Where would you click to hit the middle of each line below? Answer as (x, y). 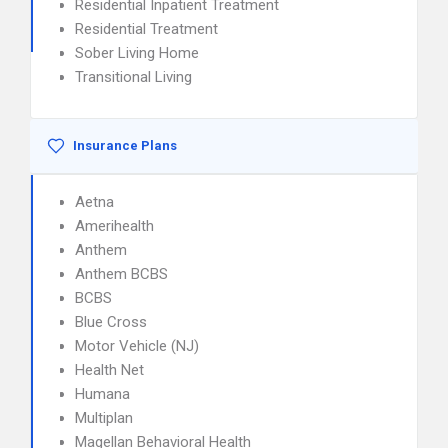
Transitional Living (133, 77)
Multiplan (104, 418)
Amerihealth (114, 226)
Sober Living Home (137, 53)
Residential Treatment (146, 29)
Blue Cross (111, 322)
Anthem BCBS (121, 274)
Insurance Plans (125, 145)
